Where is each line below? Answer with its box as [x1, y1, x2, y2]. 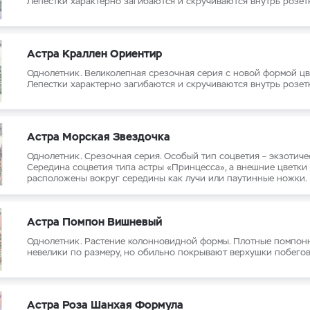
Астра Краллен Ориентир [27, 46, 162, 61]
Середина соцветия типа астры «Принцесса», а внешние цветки [27, 161, 307, 173]
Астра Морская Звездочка [27, 129, 170, 144]
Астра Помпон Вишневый [27, 215, 162, 229]
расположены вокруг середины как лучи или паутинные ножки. [27, 172, 307, 184]
